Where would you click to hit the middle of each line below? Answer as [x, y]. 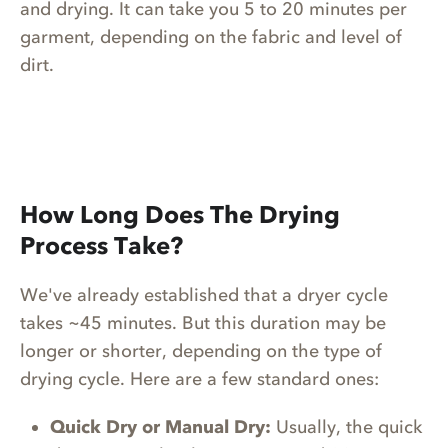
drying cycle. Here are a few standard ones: [202, 378]
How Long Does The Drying [180, 214]
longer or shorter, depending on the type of [201, 350]
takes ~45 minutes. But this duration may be [203, 322]
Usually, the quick [346, 426]
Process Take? [101, 245]
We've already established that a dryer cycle [204, 294]
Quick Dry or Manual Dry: [160, 426]
